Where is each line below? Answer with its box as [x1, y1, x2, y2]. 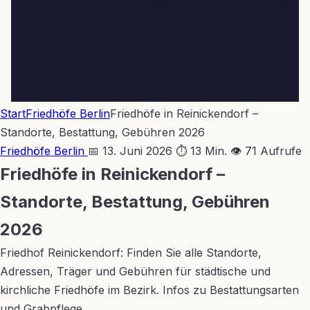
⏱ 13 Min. [176, 144, 227, 158]
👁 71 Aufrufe [230, 144, 302, 158]
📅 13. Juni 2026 [88, 144, 172, 158]
